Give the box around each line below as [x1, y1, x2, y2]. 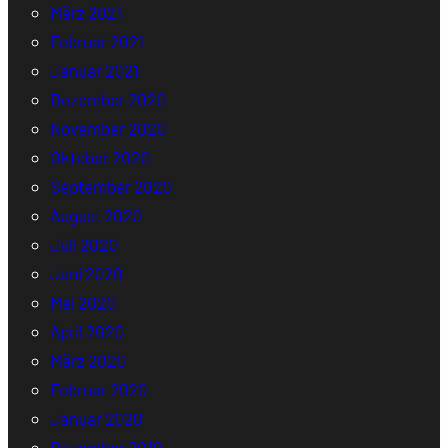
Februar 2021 [49, 31, 144, 52]
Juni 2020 [49, 263, 123, 284]
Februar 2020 [49, 379, 148, 400]
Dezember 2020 [49, 89, 166, 110]
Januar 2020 [49, 408, 143, 429]
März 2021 [49, 2, 122, 23]
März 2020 [49, 350, 126, 371]
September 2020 [49, 176, 172, 197]
